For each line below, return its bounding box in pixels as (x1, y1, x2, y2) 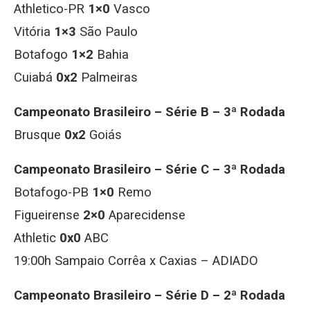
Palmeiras (77, 70, 138, 85)
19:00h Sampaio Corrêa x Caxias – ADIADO (14, 253, 258, 268)
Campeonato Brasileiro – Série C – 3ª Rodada (14, 162, 285, 177)
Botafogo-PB (14, 185, 92, 200)
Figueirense (14, 208, 83, 223)
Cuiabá (14, 70, 56, 85)
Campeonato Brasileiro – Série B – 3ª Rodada (14, 104, 285, 120)
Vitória (14, 24, 54, 39)
